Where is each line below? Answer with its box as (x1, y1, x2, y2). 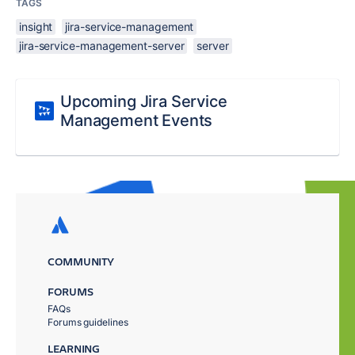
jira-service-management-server (19, 39, 185, 52)
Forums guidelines (48, 316, 128, 328)
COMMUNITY (48, 254, 115, 269)
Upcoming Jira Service (60, 92, 227, 111)
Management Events (60, 111, 213, 130)
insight (19, 20, 53, 33)
